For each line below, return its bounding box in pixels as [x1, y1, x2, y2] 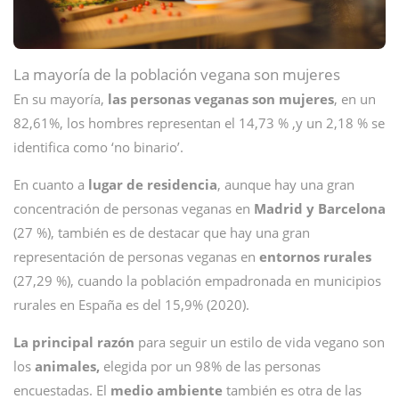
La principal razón [13, 333, 134, 351]
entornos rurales [259, 248, 371, 265]
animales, [31, 357, 103, 375]
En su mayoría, [13, 90, 108, 108]
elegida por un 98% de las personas [103, 357, 321, 375]
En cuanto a [13, 175, 88, 193]
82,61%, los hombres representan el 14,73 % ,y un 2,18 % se [13, 114, 385, 132]
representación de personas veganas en [13, 248, 259, 265]
